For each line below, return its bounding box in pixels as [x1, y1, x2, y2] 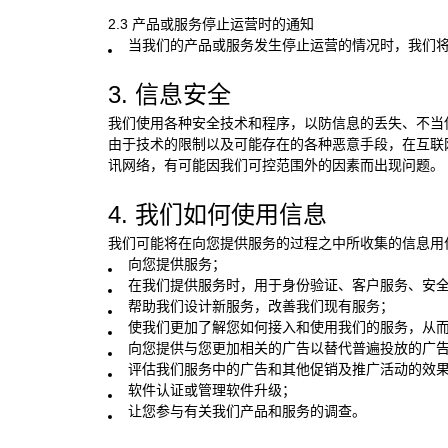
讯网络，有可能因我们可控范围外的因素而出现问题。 [107, 156, 444, 173]
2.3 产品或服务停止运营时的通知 [107, 15, 314, 32]
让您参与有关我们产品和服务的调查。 [127, 402, 366, 419]
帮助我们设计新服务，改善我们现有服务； [127, 297, 394, 314]
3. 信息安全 [107, 80, 231, 108]
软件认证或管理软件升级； [127, 381, 296, 398]
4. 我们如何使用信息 [107, 200, 327, 228]
